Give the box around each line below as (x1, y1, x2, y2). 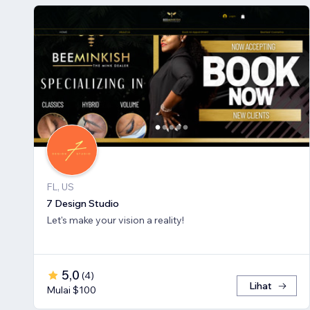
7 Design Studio (46, 197, 119, 210)
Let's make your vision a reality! (46, 214, 184, 227)
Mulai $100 (46, 284, 96, 297)
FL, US (46, 181, 74, 194)
